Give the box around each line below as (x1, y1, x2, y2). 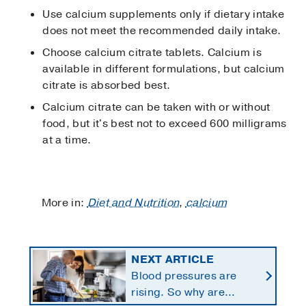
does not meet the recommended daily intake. (42, 23, 281, 38)
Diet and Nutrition (87, 195, 180, 210)
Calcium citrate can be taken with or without (42, 99, 270, 115)
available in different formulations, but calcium (42, 61, 285, 76)
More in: (41, 195, 87, 210)
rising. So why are (131, 284, 225, 300)
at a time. (42, 132, 92, 148)
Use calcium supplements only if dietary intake (42, 6, 285, 22)
